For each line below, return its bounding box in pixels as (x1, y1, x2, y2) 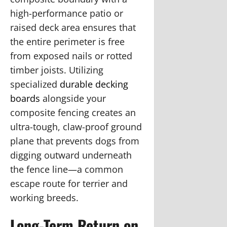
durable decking (60, 78, 128, 90)
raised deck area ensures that (10, 21, 136, 33)
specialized (10, 78, 60, 90)
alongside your (40, 92, 106, 104)
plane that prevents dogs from (10, 134, 139, 147)
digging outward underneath (10, 148, 132, 161)
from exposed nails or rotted (10, 49, 132, 62)
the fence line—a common (10, 163, 123, 175)
